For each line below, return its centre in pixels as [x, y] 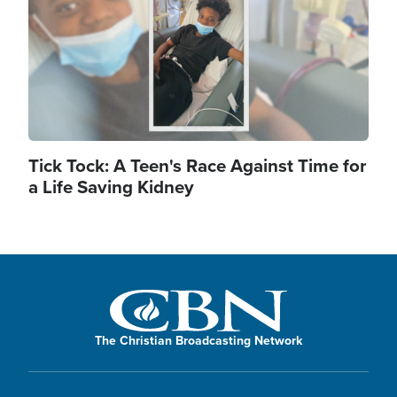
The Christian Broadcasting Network [198, 340]
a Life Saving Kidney [111, 187]
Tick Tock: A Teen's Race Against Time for [197, 166]
